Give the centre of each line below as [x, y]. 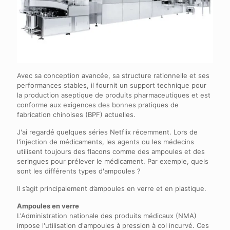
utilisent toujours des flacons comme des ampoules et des [111, 152]
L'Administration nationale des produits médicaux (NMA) [107, 216]
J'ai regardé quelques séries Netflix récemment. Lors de [107, 132]
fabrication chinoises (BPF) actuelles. [76, 115]
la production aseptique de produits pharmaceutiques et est [114, 95]
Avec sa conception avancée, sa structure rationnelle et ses [113, 76]
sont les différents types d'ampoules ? [79, 171]
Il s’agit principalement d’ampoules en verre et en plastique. [112, 189]
